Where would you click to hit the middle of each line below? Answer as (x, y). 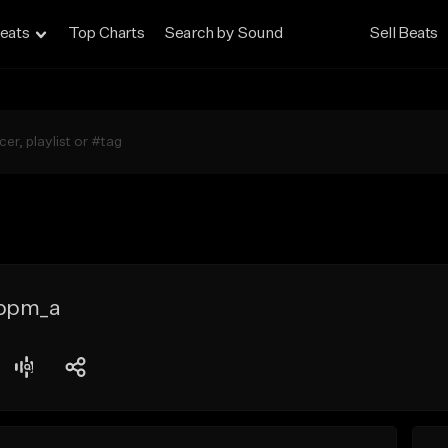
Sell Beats (404, 34)
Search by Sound (223, 34)
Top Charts (106, 34)
